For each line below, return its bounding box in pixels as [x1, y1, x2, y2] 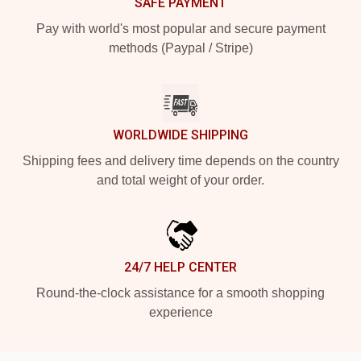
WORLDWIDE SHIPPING [113, 127, 248, 143]
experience [148, 305, 213, 319]
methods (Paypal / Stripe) [108, 40, 253, 55]
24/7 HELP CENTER [124, 259, 237, 275]
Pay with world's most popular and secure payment [35, 21, 326, 35]
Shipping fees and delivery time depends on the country [22, 153, 339, 168]
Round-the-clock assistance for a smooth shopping [36, 285, 325, 300]
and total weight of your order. [97, 172, 264, 187]
